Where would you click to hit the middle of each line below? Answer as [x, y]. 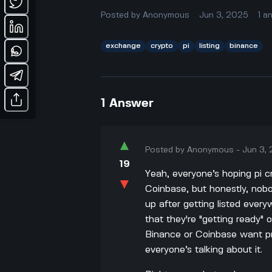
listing [210, 46]
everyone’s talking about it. [204, 250]
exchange [124, 46]
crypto [162, 46]
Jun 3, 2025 [224, 15]
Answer [132, 103]
